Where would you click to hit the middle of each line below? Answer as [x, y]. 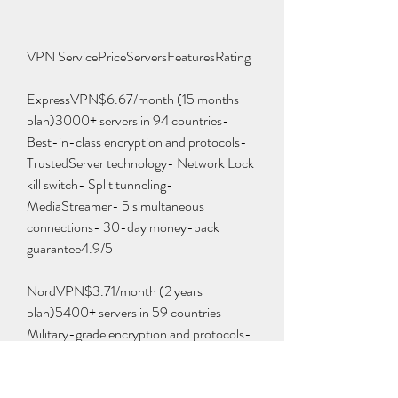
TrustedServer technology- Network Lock [140, 163]
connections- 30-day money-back [123, 227]
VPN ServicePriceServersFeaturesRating [139, 56]
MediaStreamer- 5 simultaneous [115, 206]
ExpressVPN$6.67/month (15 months [133, 99]
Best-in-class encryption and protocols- [137, 142]
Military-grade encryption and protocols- [139, 334]
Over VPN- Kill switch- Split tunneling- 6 [141, 376]
